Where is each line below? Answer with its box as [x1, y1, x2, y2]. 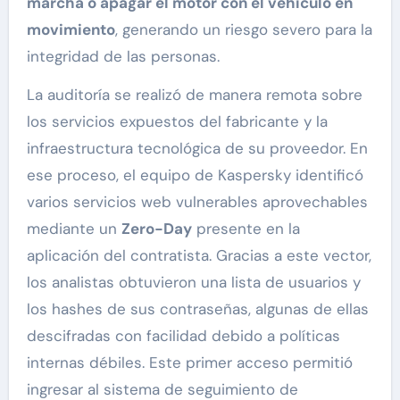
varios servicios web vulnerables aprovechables [26, 192, 368, 212]
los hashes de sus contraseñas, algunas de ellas [26, 299, 369, 320]
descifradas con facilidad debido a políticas [26, 326, 340, 346]
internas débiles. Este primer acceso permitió [26, 353, 353, 373]
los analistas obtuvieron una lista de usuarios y [26, 272, 361, 293]
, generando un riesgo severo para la [114, 20, 372, 40]
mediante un [26, 219, 121, 239]
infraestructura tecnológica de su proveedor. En [26, 138, 368, 159]
